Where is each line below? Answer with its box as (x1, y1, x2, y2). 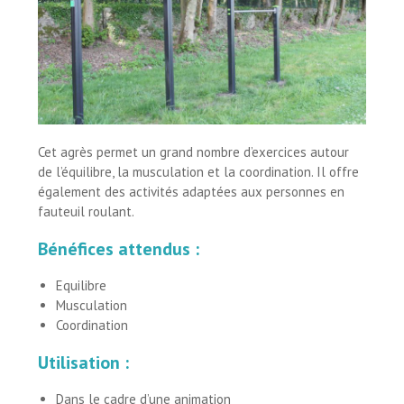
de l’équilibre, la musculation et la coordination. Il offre (38, 163, 360, 181)
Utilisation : (38, 351, 130, 375)
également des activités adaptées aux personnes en (38, 183, 345, 201)
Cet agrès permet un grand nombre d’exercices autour (38, 143, 350, 161)
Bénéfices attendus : (38, 237, 200, 262)
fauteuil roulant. (38, 203, 135, 221)
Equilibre (56, 277, 107, 295)
